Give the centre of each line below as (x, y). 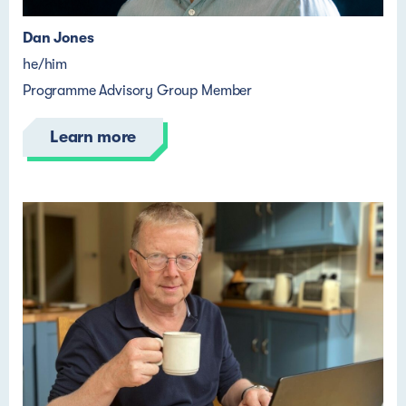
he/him (45, 64)
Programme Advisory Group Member (138, 91)
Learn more (93, 137)
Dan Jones (58, 38)
